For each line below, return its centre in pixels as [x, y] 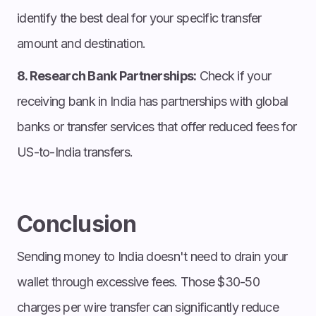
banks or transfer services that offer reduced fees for [157, 126]
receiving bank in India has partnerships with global [153, 101]
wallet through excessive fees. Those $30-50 [139, 281]
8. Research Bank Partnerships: [107, 75]
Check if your [234, 75]
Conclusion [77, 224]
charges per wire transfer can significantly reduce [148, 307]
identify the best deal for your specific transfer [139, 18]
